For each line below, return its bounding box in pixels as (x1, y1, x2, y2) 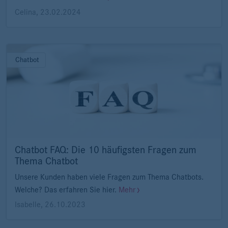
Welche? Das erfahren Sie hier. (15, 186, 119, 194)
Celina (15, 8, 36, 16)
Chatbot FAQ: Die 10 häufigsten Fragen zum (15, 145, 196, 156)
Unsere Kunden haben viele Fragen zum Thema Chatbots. (15, 173, 204, 182)
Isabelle (15, 200, 41, 209)
